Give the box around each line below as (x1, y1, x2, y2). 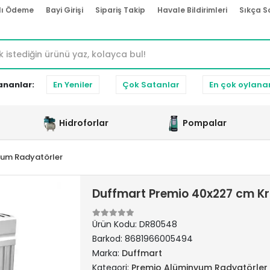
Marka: (92, 247, 122, 259)
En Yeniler (53, 79, 93, 90)
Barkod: (92, 233, 125, 245)
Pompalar (182, 116, 227, 129)
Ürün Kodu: (92, 218, 139, 230)
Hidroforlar (59, 116, 108, 129)
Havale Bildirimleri (157, 5, 227, 15)
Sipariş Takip (95, 5, 145, 15)
